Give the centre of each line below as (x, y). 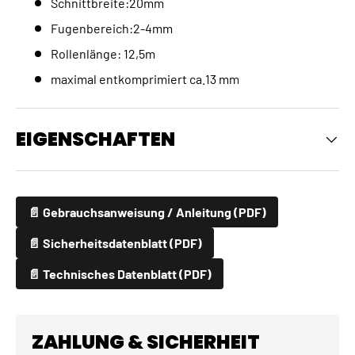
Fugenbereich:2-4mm (112, 29)
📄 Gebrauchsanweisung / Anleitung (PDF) (147, 212)
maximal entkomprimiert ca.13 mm (145, 79)
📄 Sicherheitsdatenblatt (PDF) (115, 242)
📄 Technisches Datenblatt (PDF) (120, 273)
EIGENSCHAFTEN (95, 139)
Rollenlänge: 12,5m (103, 54)
